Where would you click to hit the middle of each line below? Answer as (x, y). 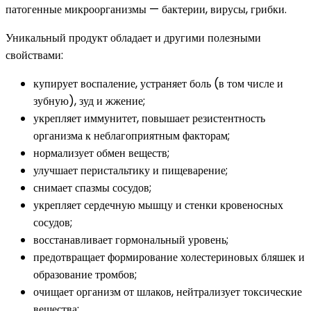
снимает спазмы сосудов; (92, 187)
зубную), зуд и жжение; (89, 101)
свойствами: (34, 55)
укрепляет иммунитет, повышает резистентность (149, 118)
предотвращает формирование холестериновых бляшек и (169, 257)
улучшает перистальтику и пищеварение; (131, 170)
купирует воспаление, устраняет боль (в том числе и (158, 83)
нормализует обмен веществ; (101, 153)
